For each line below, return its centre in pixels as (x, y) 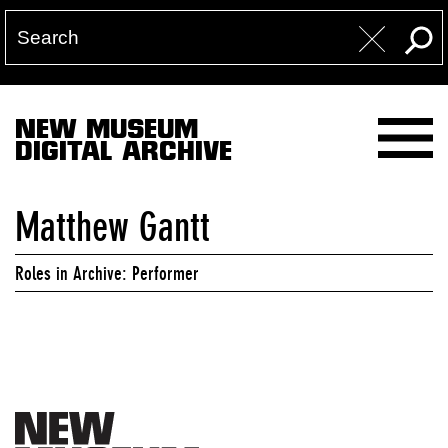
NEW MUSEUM (106, 132)
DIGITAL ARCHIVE (123, 154)
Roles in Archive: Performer (107, 273)
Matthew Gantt (112, 227)
